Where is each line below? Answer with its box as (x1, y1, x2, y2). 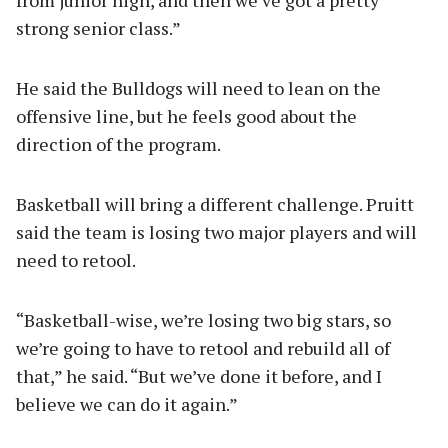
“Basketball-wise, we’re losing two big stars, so (16, 308, 391, 333)
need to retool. (16, 248, 136, 273)
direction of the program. (16, 132, 221, 157)
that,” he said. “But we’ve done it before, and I (16, 364, 382, 389)
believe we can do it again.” (16, 392, 238, 417)
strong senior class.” (16, 16, 181, 41)
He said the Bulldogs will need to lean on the (16, 76, 381, 101)
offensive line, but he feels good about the (16, 104, 357, 129)
